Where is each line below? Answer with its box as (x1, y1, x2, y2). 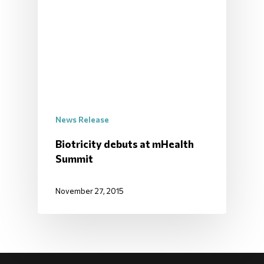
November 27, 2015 (55, 186, 124, 196)
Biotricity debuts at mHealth (55, 137, 194, 151)
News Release (55, 114, 109, 125)
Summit (55, 152, 93, 166)
